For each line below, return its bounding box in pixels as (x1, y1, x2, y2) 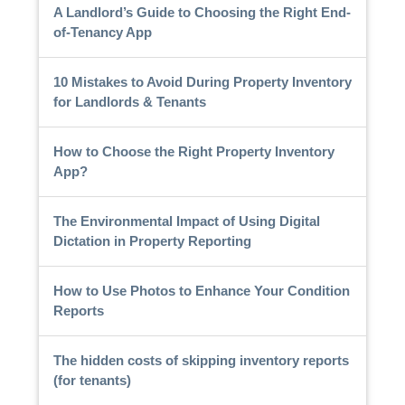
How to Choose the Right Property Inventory (52, 143, 334, 159)
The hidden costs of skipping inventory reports (52, 352, 349, 368)
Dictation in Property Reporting (52, 232, 251, 249)
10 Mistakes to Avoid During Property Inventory (52, 73, 352, 89)
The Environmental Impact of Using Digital (52, 212, 320, 229)
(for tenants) (52, 372, 131, 388)
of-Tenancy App (52, 24, 152, 40)
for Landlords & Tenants (52, 93, 206, 109)
